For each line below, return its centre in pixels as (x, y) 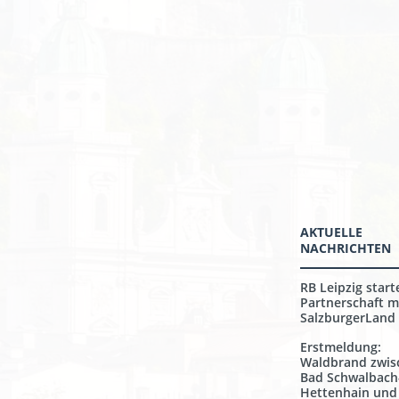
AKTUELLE (331, 232)
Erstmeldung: (341, 347)
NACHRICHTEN (346, 248)
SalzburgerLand (348, 318)
